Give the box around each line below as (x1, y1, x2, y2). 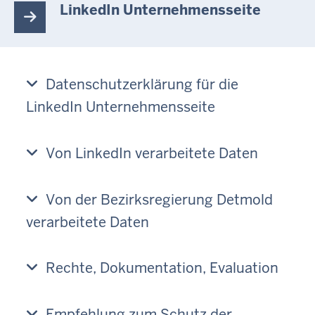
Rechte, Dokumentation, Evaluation (46, 259, 278, 278)
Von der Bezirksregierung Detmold (46, 190, 273, 209)
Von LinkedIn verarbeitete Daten (46, 143, 258, 162)
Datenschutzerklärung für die (46, 75, 238, 94)
